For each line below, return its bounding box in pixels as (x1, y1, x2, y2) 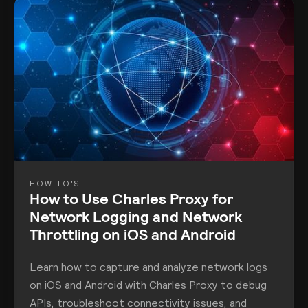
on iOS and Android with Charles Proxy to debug (30, 279, 267, 291)
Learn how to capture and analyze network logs (30, 261, 268, 274)
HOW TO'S (30, 178, 80, 188)
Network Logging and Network (30, 206, 243, 225)
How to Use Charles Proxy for (30, 188, 234, 207)
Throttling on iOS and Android (30, 224, 236, 243)
